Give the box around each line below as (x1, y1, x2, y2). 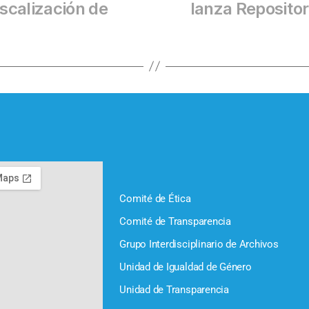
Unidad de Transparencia (119, 283, 229, 296)
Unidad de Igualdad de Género (119, 260, 252, 273)
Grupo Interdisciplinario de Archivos (119, 237, 279, 250)
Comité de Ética (119, 192, 191, 205)
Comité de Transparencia (119, 215, 231, 228)
